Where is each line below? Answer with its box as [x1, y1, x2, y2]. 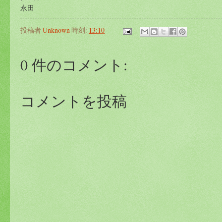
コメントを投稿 [20, 90, 127, 111]
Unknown [43, 25, 70, 35]
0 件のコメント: [20, 54, 127, 74]
